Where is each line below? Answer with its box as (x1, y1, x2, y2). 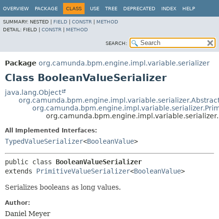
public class (5, 158, 56, 166)
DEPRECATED (123, 6, 155, 11)
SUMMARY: (3, 19, 30, 24)
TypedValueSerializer (5, 137, 83, 145)
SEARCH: (106, 41, 127, 46)
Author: (5, 199, 30, 206)
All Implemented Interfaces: (5, 127, 97, 134)
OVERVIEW (3, 6, 29, 11)
